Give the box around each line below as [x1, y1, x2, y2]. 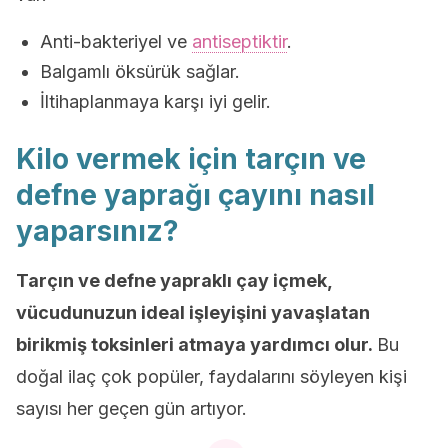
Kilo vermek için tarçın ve [16, 142, 366, 177]
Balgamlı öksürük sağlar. [40, 61, 240, 83]
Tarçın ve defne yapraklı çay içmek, [16, 270, 332, 292]
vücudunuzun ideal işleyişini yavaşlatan [16, 302, 370, 324]
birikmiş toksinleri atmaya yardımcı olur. [16, 334, 377, 356]
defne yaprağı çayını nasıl [16, 178, 375, 213]
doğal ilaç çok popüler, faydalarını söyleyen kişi [16, 366, 407, 388]
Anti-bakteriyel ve [40, 31, 192, 53]
